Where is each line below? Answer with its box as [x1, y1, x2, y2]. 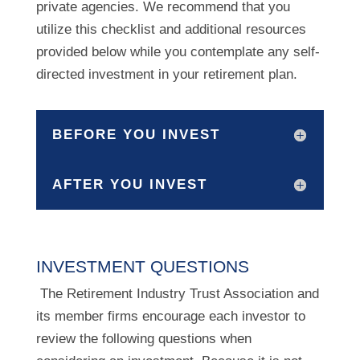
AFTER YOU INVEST [51, 177, 207, 192]
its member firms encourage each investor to [35, 309, 305, 324]
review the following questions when [35, 331, 252, 346]
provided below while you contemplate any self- [35, 44, 320, 59]
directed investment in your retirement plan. [35, 67, 297, 82]
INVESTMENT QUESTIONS [35, 257, 249, 276]
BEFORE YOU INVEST [51, 127, 220, 142]
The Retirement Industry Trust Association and [35, 286, 319, 301]
